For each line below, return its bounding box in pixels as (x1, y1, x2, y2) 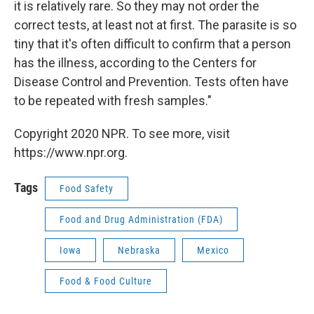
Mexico (197, 245, 229, 256)
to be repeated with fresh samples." (14, 93, 212, 108)
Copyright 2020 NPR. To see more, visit (14, 126, 230, 141)
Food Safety (60, 183, 114, 194)
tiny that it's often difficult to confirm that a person (14, 36, 291, 51)
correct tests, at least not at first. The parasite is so (14, 18, 296, 32)
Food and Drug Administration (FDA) (60, 214, 223, 225)
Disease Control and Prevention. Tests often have (14, 74, 289, 89)
